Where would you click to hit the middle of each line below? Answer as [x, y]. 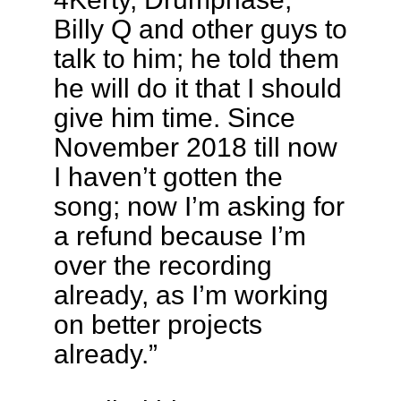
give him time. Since [174, 118]
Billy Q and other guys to [200, 29]
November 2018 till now [195, 147]
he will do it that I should [197, 88]
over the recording [162, 265]
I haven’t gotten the [168, 177]
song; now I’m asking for [199, 206]
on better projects [158, 324]
